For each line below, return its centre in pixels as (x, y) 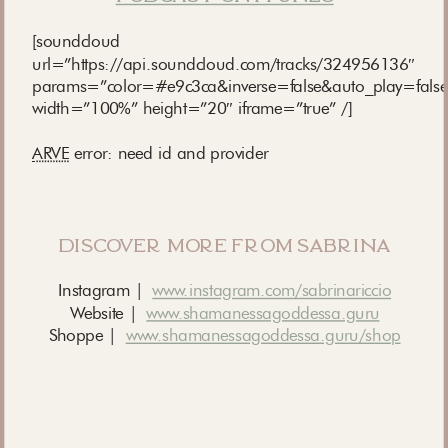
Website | (108, 313)
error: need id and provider (168, 153)
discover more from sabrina (225, 243)
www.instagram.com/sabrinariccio (272, 290)
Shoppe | (87, 335)
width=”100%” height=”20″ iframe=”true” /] (192, 108)
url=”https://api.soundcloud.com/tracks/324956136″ (223, 64)
